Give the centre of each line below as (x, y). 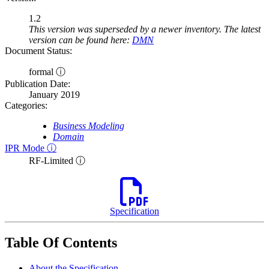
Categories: (26, 106)
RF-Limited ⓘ (57, 161)
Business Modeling (89, 126)
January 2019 (54, 95)
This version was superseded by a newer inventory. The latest (145, 29)
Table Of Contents (61, 243)
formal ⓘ (47, 72)
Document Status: (38, 51)
